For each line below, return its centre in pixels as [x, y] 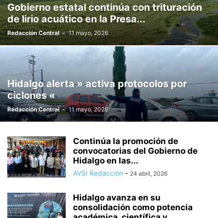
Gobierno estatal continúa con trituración [105, 7]
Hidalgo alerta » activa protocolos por [97, 84]
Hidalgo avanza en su [117, 198]
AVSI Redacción [98, 173]
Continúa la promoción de [126, 141]
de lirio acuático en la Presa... [76, 19]
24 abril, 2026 [149, 173]
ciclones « [31, 95]
